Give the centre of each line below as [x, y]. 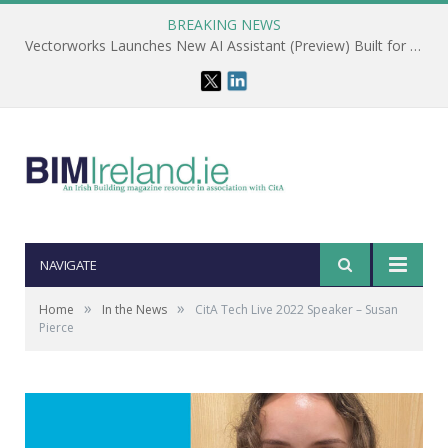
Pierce [56, 327]
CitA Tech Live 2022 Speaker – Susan [296, 309]
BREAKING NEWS [224, 24]
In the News [134, 309]
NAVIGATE [68, 265]
